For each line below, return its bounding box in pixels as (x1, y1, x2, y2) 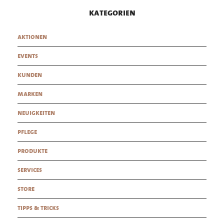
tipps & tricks (17, 203, 59, 212)
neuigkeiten (17, 108, 55, 117)
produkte (17, 146, 47, 155)
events (17, 51, 38, 60)
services (17, 165, 42, 174)
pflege (17, 127, 37, 136)
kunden (17, 70, 42, 79)
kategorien (88, 7, 135, 18)
